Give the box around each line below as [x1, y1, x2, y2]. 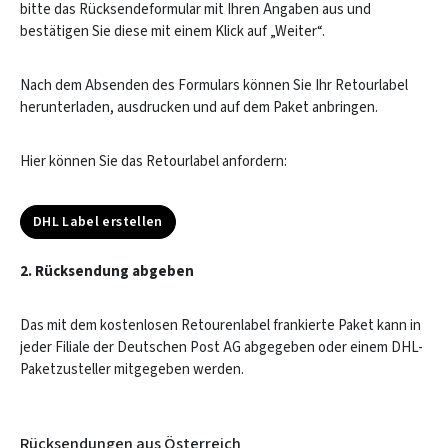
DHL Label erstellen [33, 211, 163, 232]
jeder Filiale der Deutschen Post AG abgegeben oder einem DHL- [20, 337, 423, 358]
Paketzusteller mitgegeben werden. [20, 359, 244, 380]
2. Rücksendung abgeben [20, 261, 194, 282]
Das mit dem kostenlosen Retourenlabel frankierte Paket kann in [20, 315, 421, 336]
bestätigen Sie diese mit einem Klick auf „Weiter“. [20, 21, 325, 42]
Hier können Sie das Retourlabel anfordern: [20, 151, 287, 172]
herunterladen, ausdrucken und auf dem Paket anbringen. [20, 97, 378, 118]
